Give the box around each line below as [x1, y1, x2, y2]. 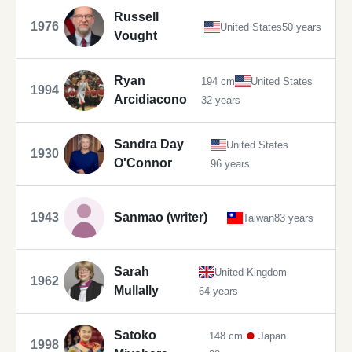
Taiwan [243, 211, 275, 224]
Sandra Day [114, 137, 184, 152]
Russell [114, 10, 159, 24]
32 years [200, 93, 240, 106]
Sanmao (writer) [114, 211, 207, 225]
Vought [114, 29, 157, 43]
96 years [210, 157, 250, 170]
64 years [198, 284, 238, 297]
